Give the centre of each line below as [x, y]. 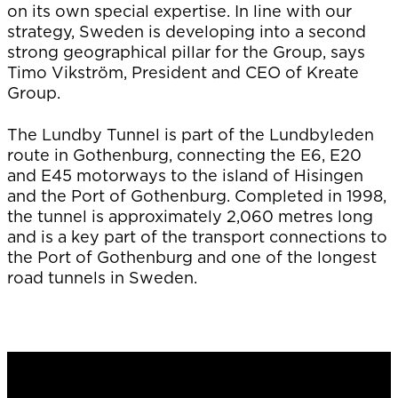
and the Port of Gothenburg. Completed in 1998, [197, 196]
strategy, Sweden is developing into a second [187, 32]
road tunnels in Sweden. [102, 278]
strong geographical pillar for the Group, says [186, 52]
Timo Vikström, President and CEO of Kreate [183, 72]
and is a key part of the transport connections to [197, 237]
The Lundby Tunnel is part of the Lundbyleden [191, 135]
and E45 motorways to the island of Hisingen [185, 175]
